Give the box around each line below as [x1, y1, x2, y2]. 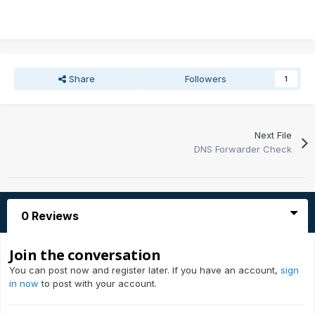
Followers [185, 73, 227, 85]
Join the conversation [9, 245, 161, 265]
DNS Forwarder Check [193, 143, 292, 155]
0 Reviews [21, 209, 79, 224]
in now [9, 278, 39, 290]
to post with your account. [39, 278, 157, 290]
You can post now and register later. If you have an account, [9, 264, 281, 276]
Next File [254, 129, 292, 141]
